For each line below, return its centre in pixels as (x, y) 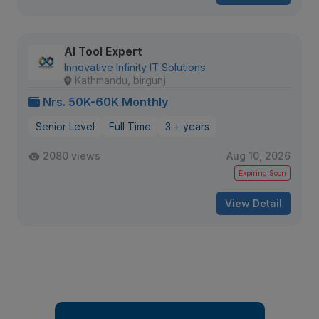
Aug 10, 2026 (258, 156)
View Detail (253, 203)
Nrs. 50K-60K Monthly (106, 102)
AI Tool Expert (103, 51)
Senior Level (65, 126)
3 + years (187, 126)
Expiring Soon (262, 173)
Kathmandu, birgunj (120, 80)
